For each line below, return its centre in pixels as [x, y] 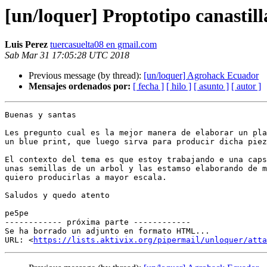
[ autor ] [246, 86]
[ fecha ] [148, 86]
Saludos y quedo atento [57, 195]
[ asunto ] [211, 86]
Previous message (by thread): [86, 76]
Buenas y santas [41, 115]
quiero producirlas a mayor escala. [86, 178]
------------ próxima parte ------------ [98, 222]
